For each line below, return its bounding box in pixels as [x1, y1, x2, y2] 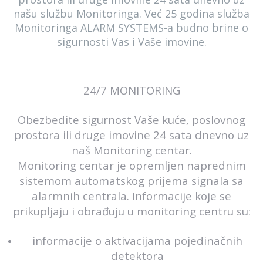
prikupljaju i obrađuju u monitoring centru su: [12, 204, 251, 218]
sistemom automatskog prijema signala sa [19, 173, 244, 188]
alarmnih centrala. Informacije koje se [32, 188, 231, 203]
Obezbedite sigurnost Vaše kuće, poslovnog [18, 112, 245, 127]
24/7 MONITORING [83, 83, 180, 97]
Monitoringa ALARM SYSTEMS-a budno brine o [15, 21, 248, 35]
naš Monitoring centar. [71, 143, 192, 157]
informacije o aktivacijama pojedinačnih [32, 233, 242, 248]
